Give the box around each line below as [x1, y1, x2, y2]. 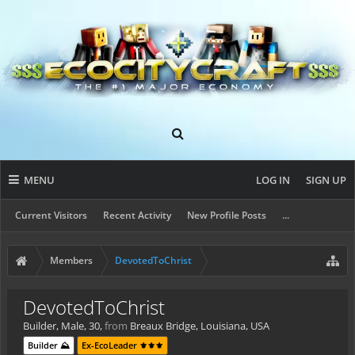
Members [50, 254, 93, 267]
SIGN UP [306, 173, 346, 187]
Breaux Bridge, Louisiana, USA [130, 319, 269, 333]
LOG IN [256, 173, 290, 187]
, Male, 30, [56, 319, 105, 333]
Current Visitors [15, 208, 87, 222]
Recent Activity [103, 208, 171, 222]
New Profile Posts [187, 208, 266, 222]
